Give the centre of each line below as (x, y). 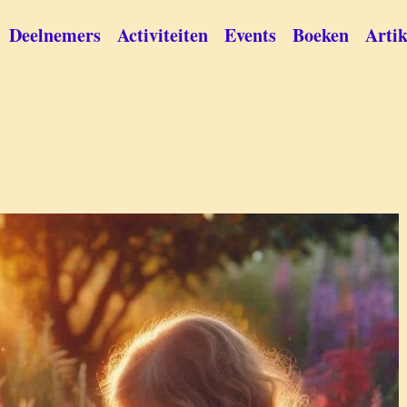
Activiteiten (163, 35)
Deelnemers (55, 35)
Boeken (321, 35)
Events (250, 35)
